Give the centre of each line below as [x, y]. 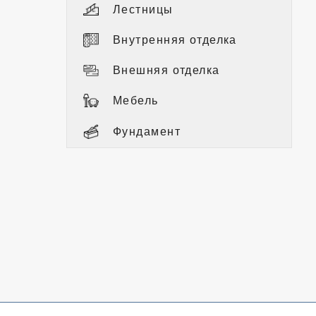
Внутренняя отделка [175, 39]
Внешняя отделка [166, 70]
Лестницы [143, 9]
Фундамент [147, 131]
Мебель [136, 100]
